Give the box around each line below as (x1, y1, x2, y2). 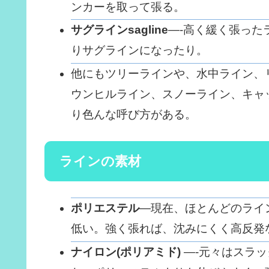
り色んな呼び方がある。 (70, 108, 196, 121)
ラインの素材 (59, 153, 141, 169)
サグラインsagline (70, 23, 168, 37)
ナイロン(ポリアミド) (70, 246, 181, 259)
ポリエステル (70, 202, 139, 215)
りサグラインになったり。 (70, 44, 208, 57)
